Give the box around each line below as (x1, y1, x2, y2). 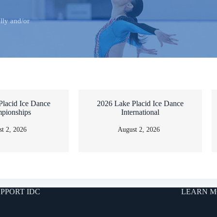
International (121, 108, 159, 117)
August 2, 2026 (118, 126, 160, 134)
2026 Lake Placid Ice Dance (97, 99, 184, 108)
